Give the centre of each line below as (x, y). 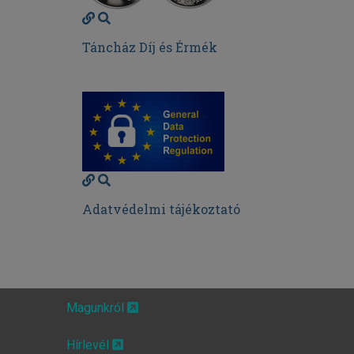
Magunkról (96, 307)
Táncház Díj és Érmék (149, 47)
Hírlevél (89, 345)
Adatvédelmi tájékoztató (161, 209)
